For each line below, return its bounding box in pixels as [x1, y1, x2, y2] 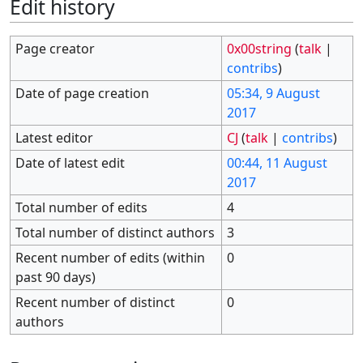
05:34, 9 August [227, 83, 321, 102]
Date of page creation [15, 83, 150, 102]
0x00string [227, 39, 293, 58]
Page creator [15, 39, 96, 58]
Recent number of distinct [15, 293, 176, 311]
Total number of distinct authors [15, 223, 216, 241]
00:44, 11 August [227, 153, 328, 172]
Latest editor [15, 128, 94, 147]
